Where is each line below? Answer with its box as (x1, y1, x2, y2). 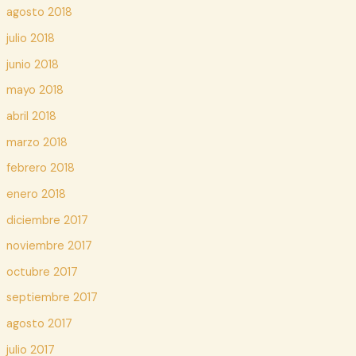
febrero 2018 (6, 161, 75, 176)
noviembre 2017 (6, 238, 92, 254)
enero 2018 (6, 186, 66, 202)
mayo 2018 (6, 83, 64, 99)
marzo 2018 (6, 134, 68, 150)
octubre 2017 (6, 264, 78, 280)
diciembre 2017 (6, 212, 88, 228)
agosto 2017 (6, 316, 72, 332)
